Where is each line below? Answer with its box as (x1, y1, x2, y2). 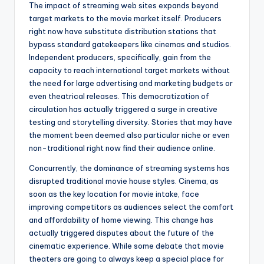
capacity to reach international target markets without (29, 65, 230, 75)
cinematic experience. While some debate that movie (29, 241, 224, 251)
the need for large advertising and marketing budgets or (29, 78, 233, 88)
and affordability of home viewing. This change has (29, 215, 213, 225)
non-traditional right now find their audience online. (29, 143, 215, 153)
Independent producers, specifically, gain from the (29, 52, 211, 62)
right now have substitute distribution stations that (29, 27, 216, 37)
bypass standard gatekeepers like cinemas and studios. (29, 39, 231, 49)
